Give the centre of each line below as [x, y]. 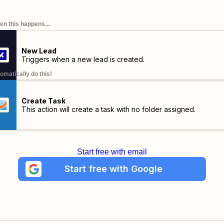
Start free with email [112, 152]
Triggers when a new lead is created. [83, 59]
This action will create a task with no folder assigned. [108, 109]
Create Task [43, 101]
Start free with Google [113, 169]
